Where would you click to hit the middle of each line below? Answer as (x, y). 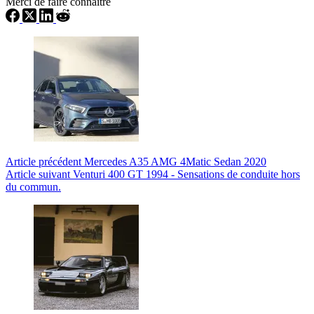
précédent (60, 161)
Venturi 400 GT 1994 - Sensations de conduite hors (186, 174)
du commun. (33, 186)
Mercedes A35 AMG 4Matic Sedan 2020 (175, 161)
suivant (54, 174)
